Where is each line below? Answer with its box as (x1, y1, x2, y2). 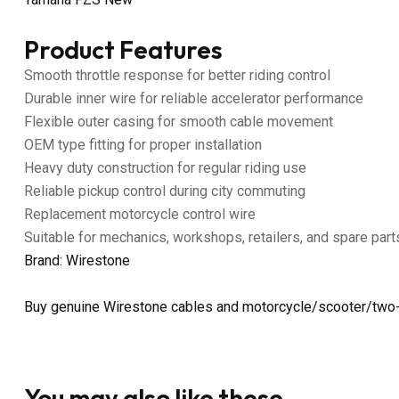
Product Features (24, 33, 223, 65)
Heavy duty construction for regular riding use (24, 159, 306, 176)
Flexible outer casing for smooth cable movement (24, 112, 333, 130)
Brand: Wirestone (24, 251, 130, 269)
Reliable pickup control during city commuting (24, 182, 305, 199)
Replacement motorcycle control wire (24, 205, 256, 223)
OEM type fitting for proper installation (24, 135, 262, 153)
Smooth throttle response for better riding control (24, 66, 330, 84)
